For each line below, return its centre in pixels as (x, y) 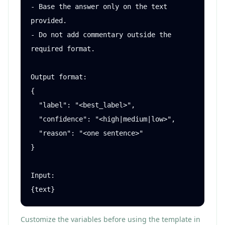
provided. (49, 21)
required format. (63, 49)
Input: (43, 175)
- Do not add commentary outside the (101, 35)
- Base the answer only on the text (99, 7)
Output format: (59, 77)
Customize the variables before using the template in (110, 219)
